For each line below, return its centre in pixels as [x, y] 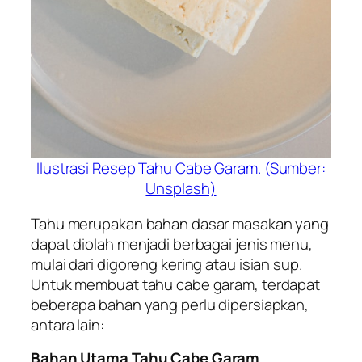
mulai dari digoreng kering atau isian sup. [166, 264]
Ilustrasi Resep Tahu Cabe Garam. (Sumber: [181, 168]
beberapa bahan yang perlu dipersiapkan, [170, 304]
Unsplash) [181, 189]
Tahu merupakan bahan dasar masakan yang [180, 223]
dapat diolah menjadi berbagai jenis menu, [172, 244]
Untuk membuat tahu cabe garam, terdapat [176, 284]
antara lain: [67, 324]
